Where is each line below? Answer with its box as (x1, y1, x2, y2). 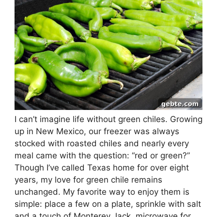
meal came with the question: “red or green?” (15, 150, 190, 160)
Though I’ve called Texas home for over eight (15, 162, 189, 172)
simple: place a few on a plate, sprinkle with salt (15, 199, 201, 209)
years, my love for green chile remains (15, 174, 162, 185)
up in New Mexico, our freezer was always (15, 126, 179, 136)
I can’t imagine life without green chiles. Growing (15, 114, 202, 124)
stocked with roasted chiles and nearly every (15, 138, 189, 148)
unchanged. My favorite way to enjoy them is (15, 186, 189, 197)
